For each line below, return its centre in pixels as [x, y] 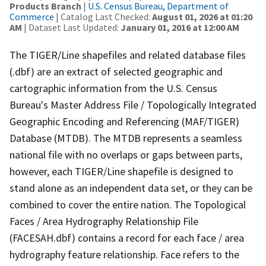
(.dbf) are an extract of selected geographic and [116, 71]
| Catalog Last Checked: [103, 16]
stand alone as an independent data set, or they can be [131, 188]
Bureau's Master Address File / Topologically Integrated [133, 104]
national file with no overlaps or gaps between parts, [126, 154]
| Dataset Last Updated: [71, 27]
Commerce [32, 16]
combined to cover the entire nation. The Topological [128, 204]
